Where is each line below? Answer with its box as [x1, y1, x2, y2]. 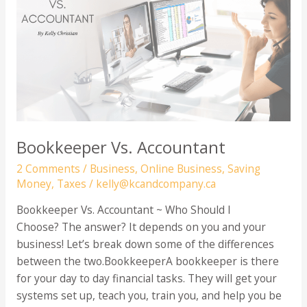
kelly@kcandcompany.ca [95, 175, 216, 191]
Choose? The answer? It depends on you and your [16, 219, 266, 235]
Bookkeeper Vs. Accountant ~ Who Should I [16, 202, 231, 218]
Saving [227, 160, 260, 176]
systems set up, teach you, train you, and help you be [16, 288, 282, 304]
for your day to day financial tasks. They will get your [16, 271, 277, 286]
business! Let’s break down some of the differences [16, 236, 274, 252]
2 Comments [16, 160, 80, 176]
